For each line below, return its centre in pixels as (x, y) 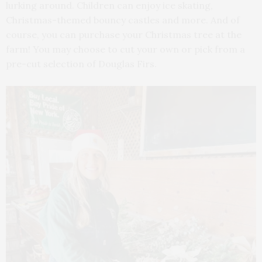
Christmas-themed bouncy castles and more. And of (123, 20)
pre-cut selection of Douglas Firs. (81, 63)
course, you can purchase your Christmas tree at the (124, 34)
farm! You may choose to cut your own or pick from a (125, 49)
